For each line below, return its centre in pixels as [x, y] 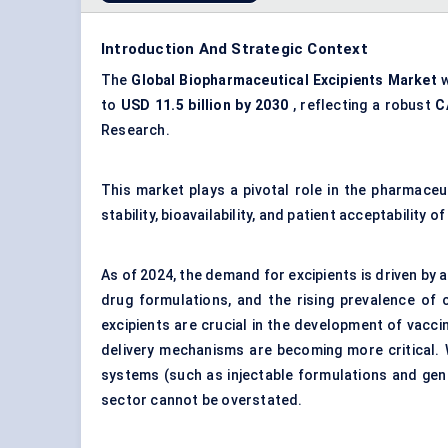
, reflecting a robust [362, 105]
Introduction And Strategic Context [234, 49]
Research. [135, 130]
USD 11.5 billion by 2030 [204, 105]
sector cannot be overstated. [202, 400]
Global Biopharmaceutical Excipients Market [284, 80]
